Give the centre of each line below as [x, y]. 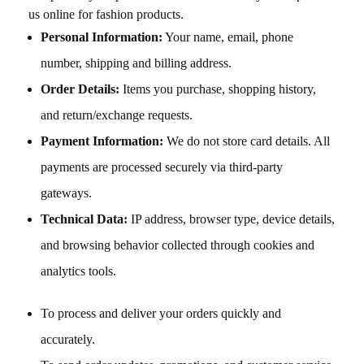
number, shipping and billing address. [136, 63]
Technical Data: [84, 219]
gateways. [66, 193]
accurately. [68, 339]
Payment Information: [102, 141]
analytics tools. [78, 271]
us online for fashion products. [106, 14]
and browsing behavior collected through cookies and [178, 245]
